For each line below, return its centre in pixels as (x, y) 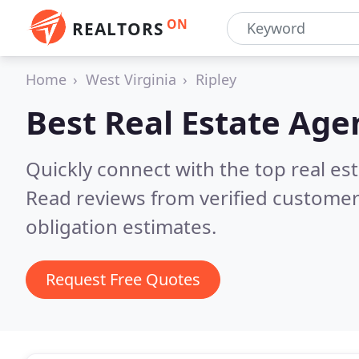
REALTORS (118, 29)
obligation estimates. (121, 226)
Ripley (216, 79)
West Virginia (131, 79)
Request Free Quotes (123, 279)
